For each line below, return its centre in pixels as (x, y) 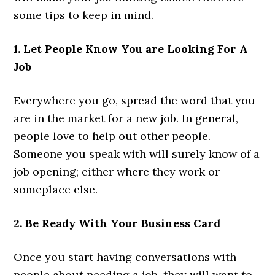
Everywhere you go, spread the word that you (135, 100)
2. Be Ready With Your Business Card (117, 223)
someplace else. (57, 189)
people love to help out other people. (112, 136)
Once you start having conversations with (125, 257)
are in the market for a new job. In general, (126, 118)
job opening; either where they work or (117, 171)
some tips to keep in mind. (84, 15)
